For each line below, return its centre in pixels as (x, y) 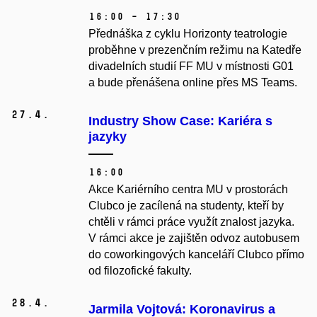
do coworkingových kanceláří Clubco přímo (196, 255)
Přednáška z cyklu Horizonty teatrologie (188, 34)
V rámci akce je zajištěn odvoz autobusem (194, 238)
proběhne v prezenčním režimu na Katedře (195, 50)
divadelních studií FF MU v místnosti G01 (191, 67)
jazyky (108, 137)
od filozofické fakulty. (140, 271)
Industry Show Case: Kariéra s (180, 121)
